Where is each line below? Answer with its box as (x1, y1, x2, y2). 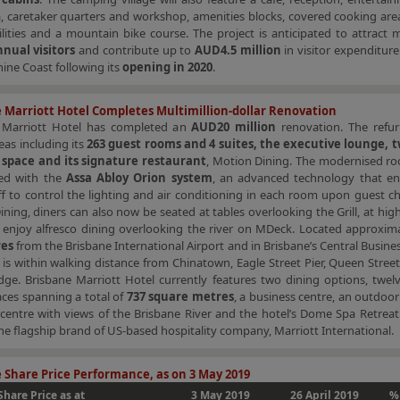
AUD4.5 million (195, 42, 281, 58)
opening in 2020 (122, 59, 212, 75)
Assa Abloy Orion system (65, 170, 212, 186)
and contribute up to (75, 42, 196, 58)
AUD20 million (191, 119, 277, 135)
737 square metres (126, 288, 234, 304)
